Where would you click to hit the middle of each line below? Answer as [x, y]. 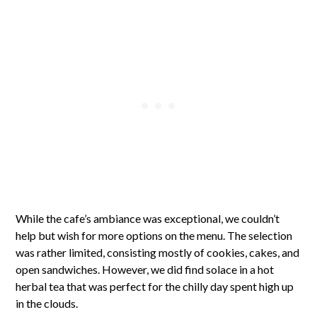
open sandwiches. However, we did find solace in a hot [145, 269]
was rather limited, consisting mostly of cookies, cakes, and [158, 252]
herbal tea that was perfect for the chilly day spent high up [155, 286]
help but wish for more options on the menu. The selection [154, 235]
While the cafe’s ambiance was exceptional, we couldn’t [148, 218]
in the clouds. [47, 303]
